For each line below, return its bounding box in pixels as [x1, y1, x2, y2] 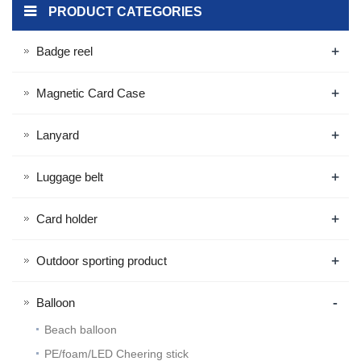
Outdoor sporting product [36, 254, 167, 268]
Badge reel [36, 44, 93, 58]
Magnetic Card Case [36, 86, 145, 100]
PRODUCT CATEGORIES [48, 5, 202, 19]
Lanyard [36, 128, 79, 142]
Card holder [36, 212, 98, 226]
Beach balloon [44, 323, 117, 336]
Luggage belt [36, 170, 103, 184]
